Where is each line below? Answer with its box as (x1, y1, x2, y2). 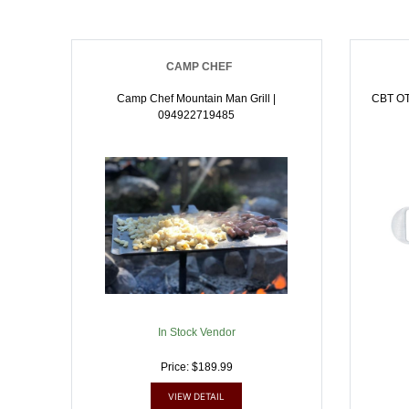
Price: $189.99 (160, 361, 233, 373)
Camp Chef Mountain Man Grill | (117, 92, 277, 105)
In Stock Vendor (157, 326, 236, 339)
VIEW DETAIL (168, 391, 225, 402)
